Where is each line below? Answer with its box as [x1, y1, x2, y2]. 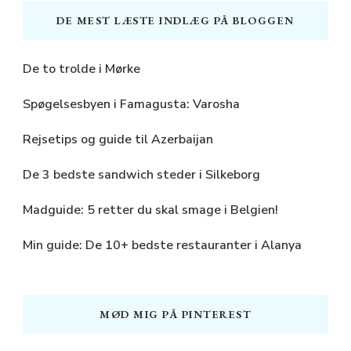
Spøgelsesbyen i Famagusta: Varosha [23, 96, 240, 114]
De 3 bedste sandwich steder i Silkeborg [23, 166, 260, 184]
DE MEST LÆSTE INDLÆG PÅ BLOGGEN [56, 13, 295, 28]
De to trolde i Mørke [23, 60, 140, 78]
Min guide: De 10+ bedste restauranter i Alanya [23, 237, 302, 255]
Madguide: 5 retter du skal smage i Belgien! [23, 201, 278, 219]
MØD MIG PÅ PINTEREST [100, 307, 251, 322]
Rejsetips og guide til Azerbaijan [23, 131, 213, 149]
